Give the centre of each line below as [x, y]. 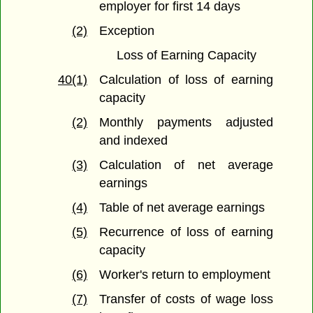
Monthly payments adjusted [186, 123]
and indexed [134, 141]
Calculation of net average [186, 165]
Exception [127, 31]
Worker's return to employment [185, 275]
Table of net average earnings [182, 208]
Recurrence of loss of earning [186, 232]
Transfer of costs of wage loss [186, 299]
